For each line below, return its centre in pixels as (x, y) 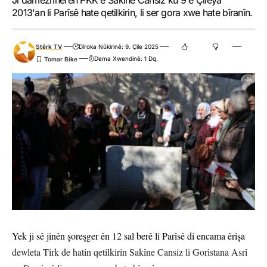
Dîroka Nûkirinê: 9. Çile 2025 (118, 47)
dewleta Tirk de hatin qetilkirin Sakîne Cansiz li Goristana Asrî (130, 252)
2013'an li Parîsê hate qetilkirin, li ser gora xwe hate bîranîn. (132, 13)
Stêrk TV (49, 47)
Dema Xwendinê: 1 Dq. (126, 59)
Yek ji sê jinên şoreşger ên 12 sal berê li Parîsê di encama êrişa (128, 236)
